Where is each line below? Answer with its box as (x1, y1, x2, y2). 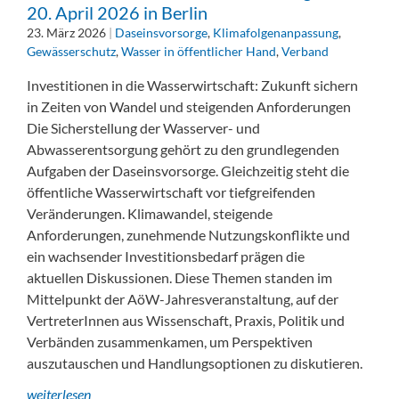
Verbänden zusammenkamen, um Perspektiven (27, 333, 313, 351)
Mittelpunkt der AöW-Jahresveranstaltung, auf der (27, 290, 338, 308)
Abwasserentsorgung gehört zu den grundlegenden (27, 141, 339, 159)
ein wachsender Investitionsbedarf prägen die (27, 248, 305, 265)
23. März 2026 (27, 25, 106, 41)
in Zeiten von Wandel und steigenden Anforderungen (27, 98, 351, 116)
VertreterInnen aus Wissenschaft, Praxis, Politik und (27, 312, 345, 330)
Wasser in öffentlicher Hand (121, 44, 276, 60)
